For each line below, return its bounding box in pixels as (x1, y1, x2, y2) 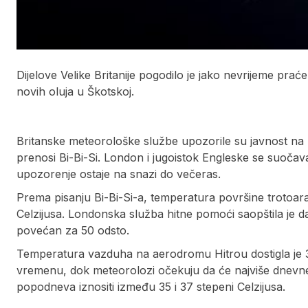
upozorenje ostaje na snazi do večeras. (16, 166, 221, 181)
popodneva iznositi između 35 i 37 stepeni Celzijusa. (16, 279, 285, 294)
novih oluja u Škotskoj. (16, 84, 134, 98)
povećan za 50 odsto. (16, 223, 129, 237)
